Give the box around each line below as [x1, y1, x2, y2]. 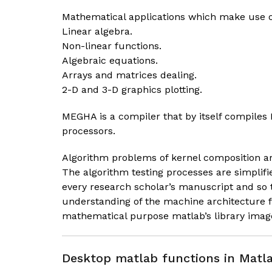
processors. [62, 125, 115, 137]
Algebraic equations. [62, 55, 158, 66]
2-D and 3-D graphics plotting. [62, 84, 202, 95]
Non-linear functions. [62, 40, 161, 52]
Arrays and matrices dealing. [62, 69, 197, 81]
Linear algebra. [62, 25, 132, 37]
